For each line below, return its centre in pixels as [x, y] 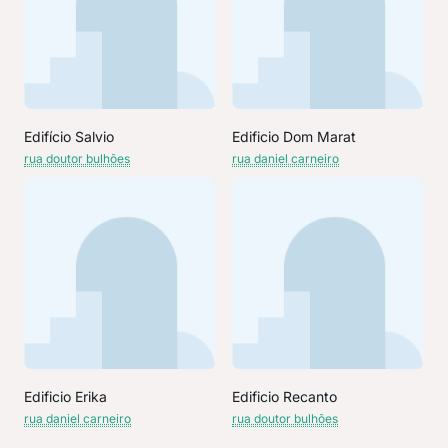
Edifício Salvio [69, 136]
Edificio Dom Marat [294, 136]
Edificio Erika [65, 396]
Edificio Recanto [284, 396]
